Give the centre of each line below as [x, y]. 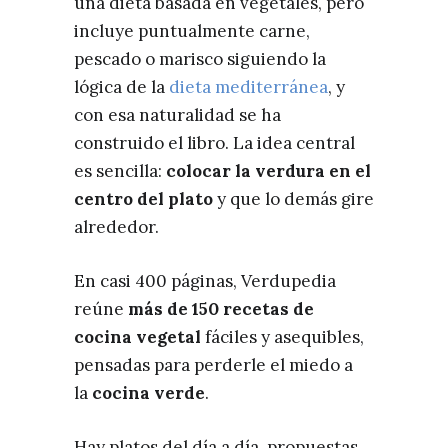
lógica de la [121, 86]
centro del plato [143, 198]
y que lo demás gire [293, 198]
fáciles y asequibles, [282, 336]
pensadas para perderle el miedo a [213, 364]
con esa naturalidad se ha [177, 114]
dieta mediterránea [248, 86]
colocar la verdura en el [268, 170]
